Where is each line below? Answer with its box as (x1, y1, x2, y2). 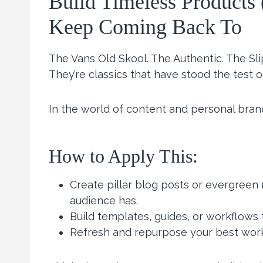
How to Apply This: (49, 146, 198, 167)
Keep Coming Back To (49, 15, 242, 39)
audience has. (70, 194, 138, 207)
